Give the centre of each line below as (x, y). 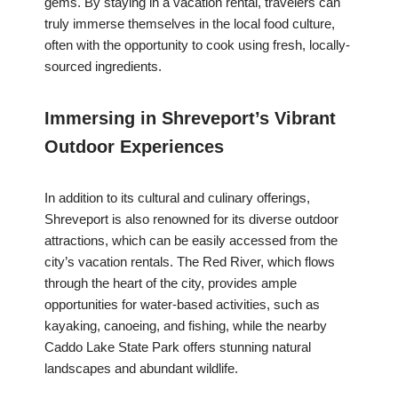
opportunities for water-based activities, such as (182, 305)
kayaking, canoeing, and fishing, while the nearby (186, 326)
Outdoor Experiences (134, 147)
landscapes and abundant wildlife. (141, 369)
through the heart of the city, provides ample (171, 283)
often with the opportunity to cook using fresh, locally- (197, 45)
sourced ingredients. (103, 67)
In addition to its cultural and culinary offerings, (177, 198)
